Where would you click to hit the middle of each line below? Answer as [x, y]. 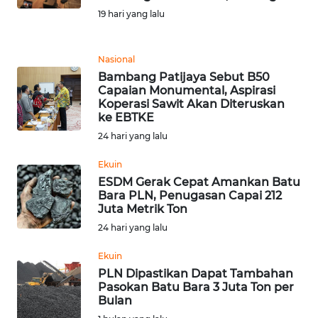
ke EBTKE [126, 117]
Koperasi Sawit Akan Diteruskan [191, 104]
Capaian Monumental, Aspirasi [187, 90]
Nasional [116, 59]
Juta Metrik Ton [143, 209]
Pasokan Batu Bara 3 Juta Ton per [196, 287]
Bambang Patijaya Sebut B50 [184, 77]
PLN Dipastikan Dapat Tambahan [196, 273]
